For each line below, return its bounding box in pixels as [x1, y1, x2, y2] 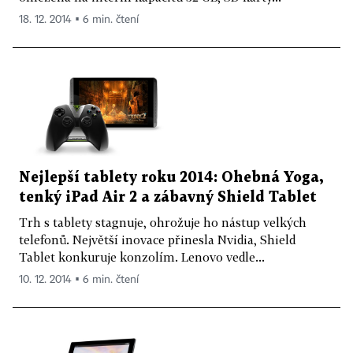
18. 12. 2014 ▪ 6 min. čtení [19, 14, 139, 26]
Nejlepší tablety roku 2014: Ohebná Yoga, [19, 170, 323, 184]
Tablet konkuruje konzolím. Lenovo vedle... [19, 249, 265, 264]
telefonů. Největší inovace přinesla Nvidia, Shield [19, 232, 295, 247]
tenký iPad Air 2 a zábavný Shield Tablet [19, 190, 317, 204]
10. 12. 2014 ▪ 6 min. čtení [19, 273, 139, 285]
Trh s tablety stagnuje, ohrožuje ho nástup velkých [19, 214, 307, 229]
